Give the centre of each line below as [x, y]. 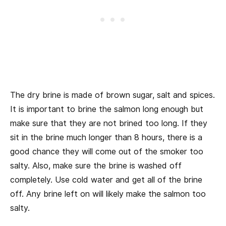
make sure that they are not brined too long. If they [109, 124]
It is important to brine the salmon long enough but [107, 109]
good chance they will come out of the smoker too [107, 152]
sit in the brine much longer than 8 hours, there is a [106, 138]
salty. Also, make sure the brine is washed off [96, 166]
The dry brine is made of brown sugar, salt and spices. [112, 95]
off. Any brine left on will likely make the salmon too [108, 194]
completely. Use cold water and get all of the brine [106, 180]
